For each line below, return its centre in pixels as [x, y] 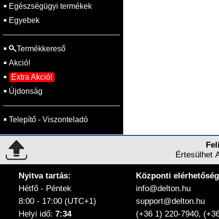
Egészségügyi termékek [50, 6]
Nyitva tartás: [45, 176]
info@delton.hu [163, 188]
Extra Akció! [32, 77]
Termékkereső [41, 49]
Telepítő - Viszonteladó [48, 120]
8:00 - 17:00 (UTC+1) [57, 201]
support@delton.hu [170, 201]
